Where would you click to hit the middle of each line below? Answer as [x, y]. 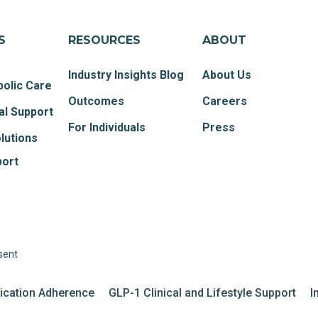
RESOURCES [105, 40]
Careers [225, 101]
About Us [227, 75]
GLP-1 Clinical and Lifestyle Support [202, 293]
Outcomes [97, 101]
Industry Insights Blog [126, 75]
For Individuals [107, 127]
